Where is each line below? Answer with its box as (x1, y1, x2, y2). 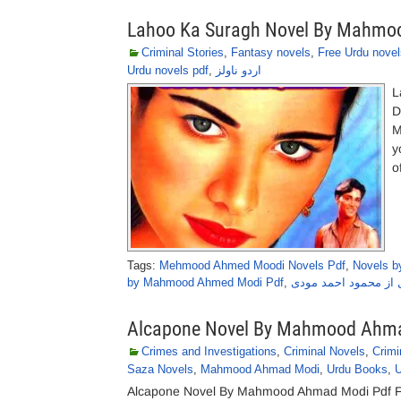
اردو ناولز (216, 64, 261, 77)
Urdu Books (327, 363, 388, 376)
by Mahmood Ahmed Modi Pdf (127, 276, 284, 289)
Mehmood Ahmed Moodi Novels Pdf (159, 259, 346, 272)
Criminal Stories (141, 46, 224, 59)
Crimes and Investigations (141, 345, 277, 358)
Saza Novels (127, 363, 193, 376)
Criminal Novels (284, 345, 365, 358)
